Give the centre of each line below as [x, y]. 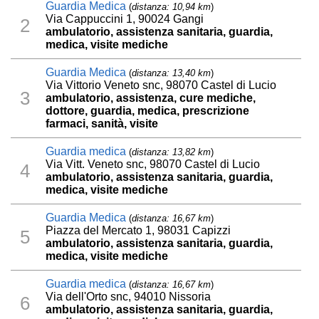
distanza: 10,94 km [172, 7]
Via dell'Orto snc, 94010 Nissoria [129, 297]
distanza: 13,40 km [172, 73]
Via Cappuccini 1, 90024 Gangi [125, 19]
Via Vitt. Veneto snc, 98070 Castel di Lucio [153, 164]
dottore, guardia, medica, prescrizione [148, 111]
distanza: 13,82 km [172, 152]
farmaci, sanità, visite [102, 124]
